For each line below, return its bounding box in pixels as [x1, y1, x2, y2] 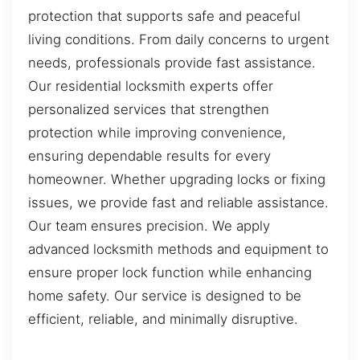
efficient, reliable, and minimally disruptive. [28, 311, 298, 328]
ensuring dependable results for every [28, 148, 271, 165]
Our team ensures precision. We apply [28, 218, 270, 235]
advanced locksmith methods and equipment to [28, 241, 329, 258]
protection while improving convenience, [28, 125, 286, 141]
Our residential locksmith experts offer [28, 78, 273, 95]
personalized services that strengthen [28, 101, 269, 118]
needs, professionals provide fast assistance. [28, 55, 316, 72]
